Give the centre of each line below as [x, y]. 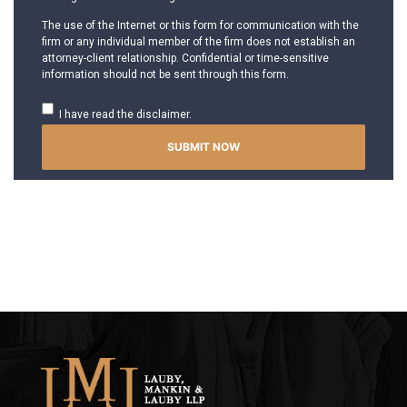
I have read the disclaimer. [125, 114]
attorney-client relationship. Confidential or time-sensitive [185, 58]
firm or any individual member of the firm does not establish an [199, 41]
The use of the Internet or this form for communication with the [200, 25]
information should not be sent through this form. [165, 74]
